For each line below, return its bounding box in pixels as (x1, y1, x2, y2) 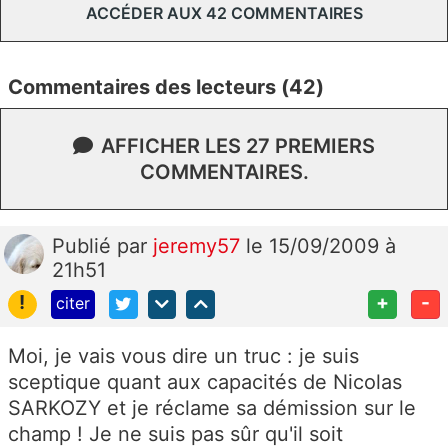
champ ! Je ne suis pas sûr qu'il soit (8, 421, 343, 446)
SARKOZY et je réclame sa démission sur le (8, 395, 416, 420)
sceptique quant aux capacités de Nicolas (8, 369, 402, 394)
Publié (52, 233, 117, 258)
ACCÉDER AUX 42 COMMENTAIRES (85, 2, 363, 23)
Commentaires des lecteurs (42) (8, 74, 324, 99)
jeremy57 (153, 233, 246, 258)
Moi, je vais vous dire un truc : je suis (8, 343, 359, 368)
